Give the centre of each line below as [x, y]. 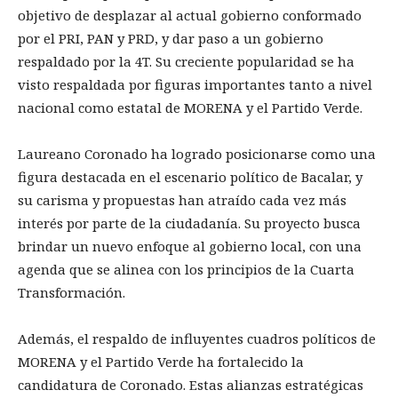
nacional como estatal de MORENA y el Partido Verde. [190, 107]
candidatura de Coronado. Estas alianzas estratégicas [191, 384]
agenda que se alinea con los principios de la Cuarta [186, 269]
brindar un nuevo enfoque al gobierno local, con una [190, 246]
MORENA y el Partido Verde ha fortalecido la [161, 361]
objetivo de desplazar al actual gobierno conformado [190, 15]
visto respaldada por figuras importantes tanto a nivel [195, 84]
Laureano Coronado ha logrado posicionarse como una [197, 153]
